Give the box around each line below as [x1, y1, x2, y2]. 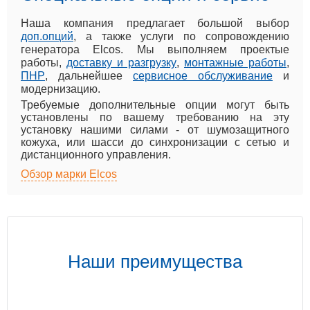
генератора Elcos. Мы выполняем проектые [21, 43, 289, 55]
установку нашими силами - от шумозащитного [21, 123, 289, 136]
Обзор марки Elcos [21, 167, 117, 180]
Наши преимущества [68, 250, 242, 272]
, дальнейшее [45, 69, 133, 82]
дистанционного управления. [21, 148, 171, 161]
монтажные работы [184, 56, 286, 69]
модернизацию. [21, 82, 100, 95]
